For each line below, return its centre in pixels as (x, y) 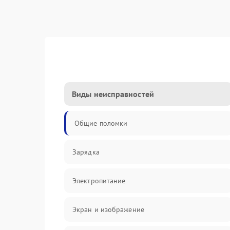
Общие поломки (101, 123)
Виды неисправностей (113, 94)
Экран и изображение (108, 209)
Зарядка (86, 152)
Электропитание (99, 181)
